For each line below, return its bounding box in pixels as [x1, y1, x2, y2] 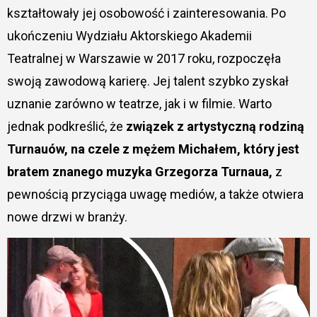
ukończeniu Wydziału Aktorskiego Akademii [6, 28, 252, 43]
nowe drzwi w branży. [6, 209, 127, 224]
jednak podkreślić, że [6, 118, 126, 134]
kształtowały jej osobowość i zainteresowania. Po [6, 5, 286, 21]
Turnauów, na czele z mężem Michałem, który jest [6, 141, 299, 156]
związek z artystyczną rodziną [125, 118, 304, 134]
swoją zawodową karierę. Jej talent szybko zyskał [6, 73, 289, 88]
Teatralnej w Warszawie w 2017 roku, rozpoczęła [6, 50, 281, 66]
